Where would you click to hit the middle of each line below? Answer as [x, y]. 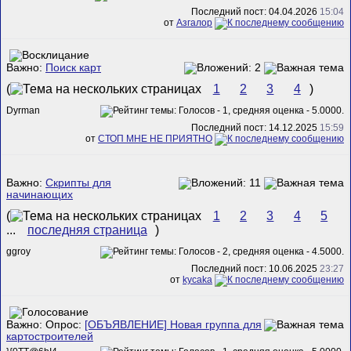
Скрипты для [78, 183]
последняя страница [87, 230]
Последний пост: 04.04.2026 [255, 11]
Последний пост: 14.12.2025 [255, 127]
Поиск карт [73, 67]
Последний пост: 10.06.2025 [255, 268]
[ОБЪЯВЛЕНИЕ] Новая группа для [173, 324]
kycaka [197, 279]
